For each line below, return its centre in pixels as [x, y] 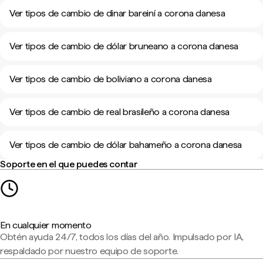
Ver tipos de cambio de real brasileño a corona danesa [120, 112]
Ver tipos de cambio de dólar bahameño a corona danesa [126, 145]
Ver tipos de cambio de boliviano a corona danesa [111, 79]
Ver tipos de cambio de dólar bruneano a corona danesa [124, 46]
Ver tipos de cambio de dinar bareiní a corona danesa [117, 13]
